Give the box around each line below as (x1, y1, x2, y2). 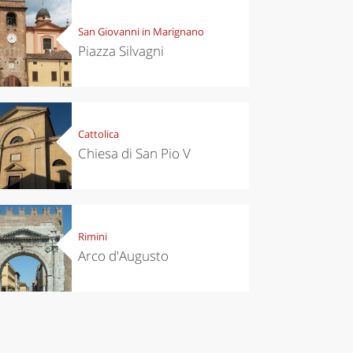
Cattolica (77, 127, 119, 142)
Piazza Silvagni (77, 42, 164, 61)
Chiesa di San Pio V (77, 144, 191, 163)
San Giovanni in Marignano (77, 24, 204, 39)
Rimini (77, 229, 107, 244)
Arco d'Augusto (77, 247, 169, 266)
